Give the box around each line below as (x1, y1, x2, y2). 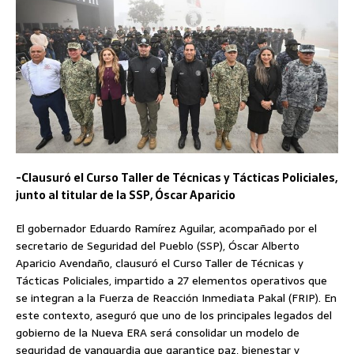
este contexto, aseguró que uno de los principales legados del (16, 307, 332, 325)
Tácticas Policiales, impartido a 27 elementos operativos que (16, 272, 327, 290)
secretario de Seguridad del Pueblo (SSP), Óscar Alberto (16, 237, 299, 255)
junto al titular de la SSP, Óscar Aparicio (16, 186, 235, 205)
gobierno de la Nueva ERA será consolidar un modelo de (16, 324, 299, 342)
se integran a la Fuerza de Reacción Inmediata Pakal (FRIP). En (16, 289, 337, 307)
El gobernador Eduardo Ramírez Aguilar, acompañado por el (16, 220, 317, 238)
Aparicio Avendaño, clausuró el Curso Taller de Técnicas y (16, 254, 303, 273)
